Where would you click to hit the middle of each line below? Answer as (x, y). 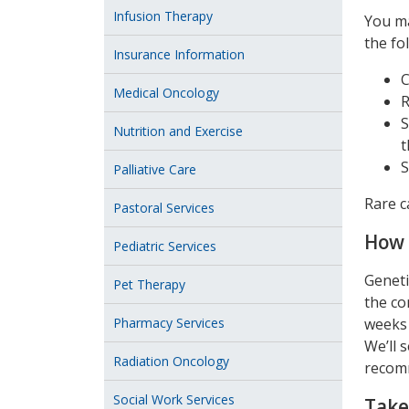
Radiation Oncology (171, 361)
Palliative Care (155, 169)
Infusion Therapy (163, 16)
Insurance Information (179, 54)
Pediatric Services (165, 246)
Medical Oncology (166, 93)
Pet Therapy (149, 284)
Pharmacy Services (169, 323)
